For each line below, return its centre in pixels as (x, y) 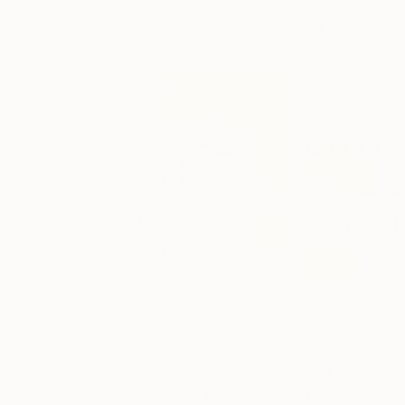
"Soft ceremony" (111, 394)
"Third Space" (345, 394)
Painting (202, 394)
